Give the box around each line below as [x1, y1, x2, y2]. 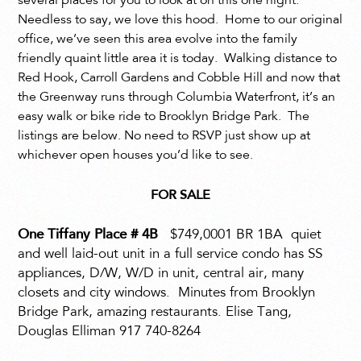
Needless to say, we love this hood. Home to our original [18, 14, 343, 27]
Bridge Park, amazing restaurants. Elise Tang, [18, 305, 293, 321]
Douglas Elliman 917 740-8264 [18, 325, 201, 340]
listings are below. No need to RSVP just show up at [18, 130, 311, 143]
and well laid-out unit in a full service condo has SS [18, 247, 323, 263]
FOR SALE [151, 189, 210, 202]
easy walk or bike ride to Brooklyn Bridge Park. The [18, 110, 310, 124]
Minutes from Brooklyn [178, 286, 316, 301]
